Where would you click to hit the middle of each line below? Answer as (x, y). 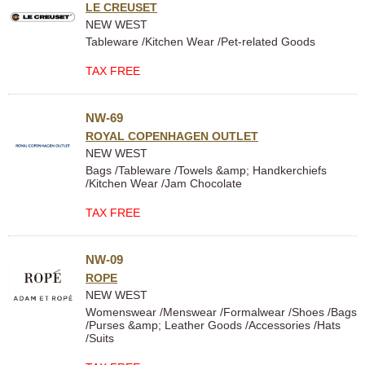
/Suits (100, 338)
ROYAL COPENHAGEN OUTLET (172, 136)
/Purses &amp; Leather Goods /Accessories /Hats (213, 325)
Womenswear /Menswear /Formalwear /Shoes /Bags (221, 312)
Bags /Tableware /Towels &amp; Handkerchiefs (206, 170)
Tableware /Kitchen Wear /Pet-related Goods (200, 42)
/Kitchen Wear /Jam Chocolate (164, 183)
